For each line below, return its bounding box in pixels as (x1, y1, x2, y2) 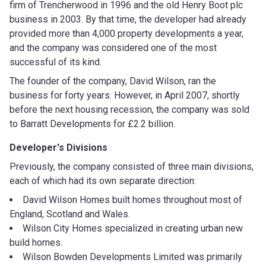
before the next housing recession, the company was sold (9, 103, 249, 115)
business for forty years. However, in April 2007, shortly (9, 89, 240, 101)
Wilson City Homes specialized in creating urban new (23, 222, 243, 234)
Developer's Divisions (9, 141, 107, 153)
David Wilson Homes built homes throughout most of (23, 194, 242, 205)
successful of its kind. (9, 56, 102, 68)
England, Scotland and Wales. (9, 208, 130, 220)
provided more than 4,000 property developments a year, (9, 27, 243, 39)
